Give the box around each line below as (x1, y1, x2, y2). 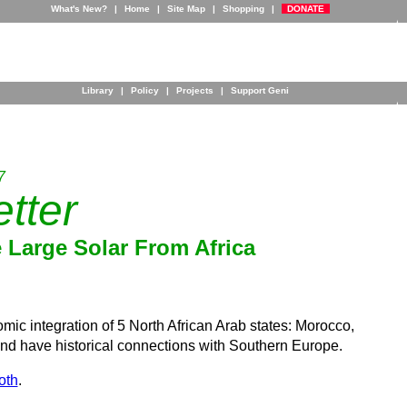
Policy (131, 85, 159, 95)
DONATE (281, 4, 330, 14)
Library (82, 85, 114, 95)
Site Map (166, 4, 205, 14)
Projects (176, 85, 213, 95)
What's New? (50, 4, 107, 14)
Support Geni (231, 85, 289, 95)
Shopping (222, 4, 264, 14)
